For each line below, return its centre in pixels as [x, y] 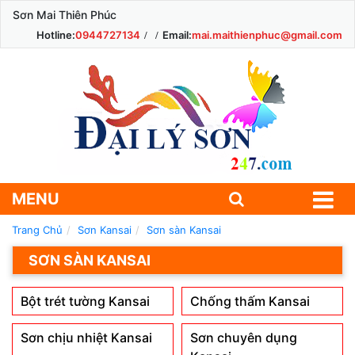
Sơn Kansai [105, 230]
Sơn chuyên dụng [244, 338]
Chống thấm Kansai [250, 301]
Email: [177, 35]
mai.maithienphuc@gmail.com [267, 35]
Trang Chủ [37, 230]
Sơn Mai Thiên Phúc [65, 15]
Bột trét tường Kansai [85, 301]
